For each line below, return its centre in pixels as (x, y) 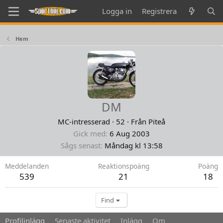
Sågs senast (80, 145)
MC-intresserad (84, 121)
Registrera (160, 11)
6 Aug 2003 (130, 133)
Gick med (89, 133)
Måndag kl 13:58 (133, 145)
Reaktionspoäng (123, 166)
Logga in (117, 11)
